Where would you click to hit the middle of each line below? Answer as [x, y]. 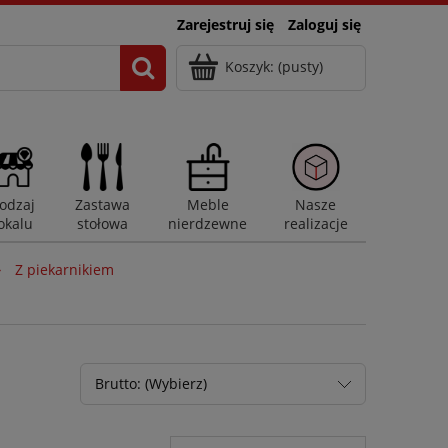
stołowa [102, 224]
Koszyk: [249, 66]
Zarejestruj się [225, 24]
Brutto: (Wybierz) [150, 383]
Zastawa [102, 205]
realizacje [315, 224]
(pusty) [300, 66]
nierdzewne [208, 224]
